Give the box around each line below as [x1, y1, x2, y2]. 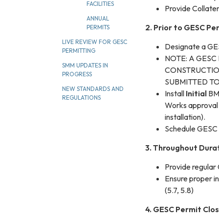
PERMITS [87, 23, 109, 31]
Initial [186, 88, 207, 98]
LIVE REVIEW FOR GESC [62, 38, 127, 45]
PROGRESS [62, 70, 92, 78]
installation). [165, 111, 205, 122]
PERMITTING [62, 47, 95, 54]
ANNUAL [87, 15, 109, 22]
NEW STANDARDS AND [62, 85, 124, 92]
